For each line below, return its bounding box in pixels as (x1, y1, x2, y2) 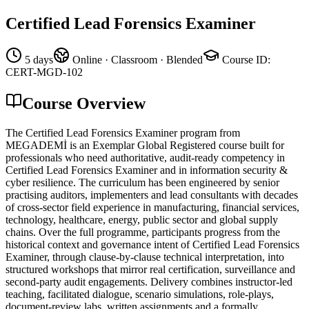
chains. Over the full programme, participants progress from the (6, 226, 280, 238)
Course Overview (22, 94, 146, 112)
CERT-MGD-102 (6, 66, 83, 78)
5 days (25, 53, 53, 66)
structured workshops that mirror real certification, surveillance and (6, 263, 295, 275)
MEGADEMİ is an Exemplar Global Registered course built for (6, 139, 284, 151)
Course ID (222, 53, 268, 66)
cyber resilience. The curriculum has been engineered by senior (6, 176, 279, 188)
